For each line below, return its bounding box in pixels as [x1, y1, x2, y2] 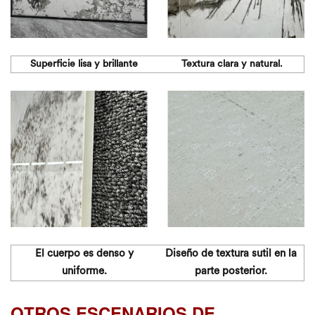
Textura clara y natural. [181, 58, 283, 70]
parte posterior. [194, 266, 267, 278]
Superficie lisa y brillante [30, 58, 138, 70]
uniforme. [61, 266, 107, 278]
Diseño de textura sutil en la [165, 249, 297, 260]
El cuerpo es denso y [34, 249, 134, 260]
